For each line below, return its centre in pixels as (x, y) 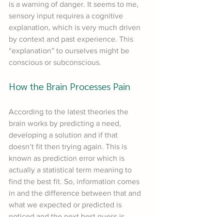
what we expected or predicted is (66, 205)
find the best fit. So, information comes (75, 182)
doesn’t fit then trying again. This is (69, 147)
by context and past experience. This (72, 39)
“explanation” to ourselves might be (70, 51)
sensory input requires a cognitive (67, 16)
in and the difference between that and (76, 193)
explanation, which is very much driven (76, 28)
